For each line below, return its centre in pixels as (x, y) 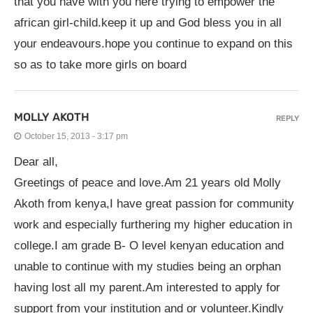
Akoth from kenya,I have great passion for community (154, 204)
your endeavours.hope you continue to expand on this (153, 44)
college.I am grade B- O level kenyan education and (149, 246)
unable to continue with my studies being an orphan (147, 267)
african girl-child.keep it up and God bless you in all (148, 23)
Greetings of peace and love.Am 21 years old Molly (147, 183)
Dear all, (36, 162)
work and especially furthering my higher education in (153, 225)
